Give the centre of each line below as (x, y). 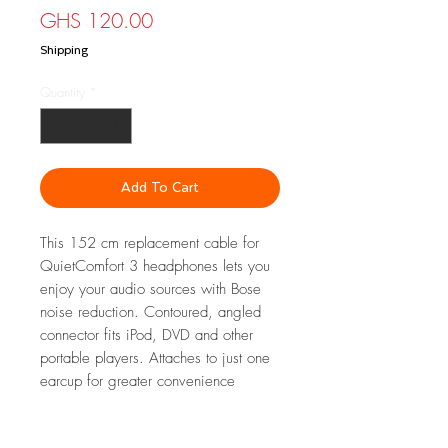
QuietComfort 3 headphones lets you (155, 265)
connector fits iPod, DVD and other (146, 334)
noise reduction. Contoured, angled (150, 311)
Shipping (64, 50)
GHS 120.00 (96, 20)
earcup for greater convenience (137, 380)
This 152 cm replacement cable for (149, 242)
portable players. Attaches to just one (155, 357)
